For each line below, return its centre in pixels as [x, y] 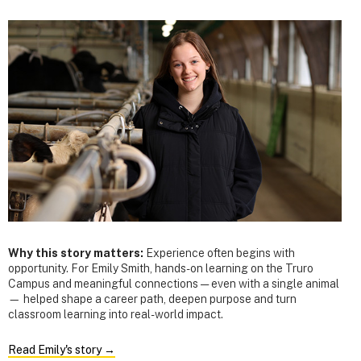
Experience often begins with [220, 253]
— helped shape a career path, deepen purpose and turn [152, 299]
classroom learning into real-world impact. [116, 314]
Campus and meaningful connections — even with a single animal [174, 283]
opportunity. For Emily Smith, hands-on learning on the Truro [161, 268]
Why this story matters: [77, 253]
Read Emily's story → [62, 350]
